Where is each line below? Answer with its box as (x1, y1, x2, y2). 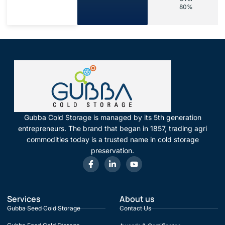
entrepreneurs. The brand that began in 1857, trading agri (18, 124, 207, 133)
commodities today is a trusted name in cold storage (26, 135, 199, 144)
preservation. (91, 146, 134, 155)
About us (120, 193, 155, 205)
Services (7, 193, 41, 205)
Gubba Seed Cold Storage (7, 204, 80, 212)
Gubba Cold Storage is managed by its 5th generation (24, 113, 201, 122)
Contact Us (120, 204, 151, 212)
